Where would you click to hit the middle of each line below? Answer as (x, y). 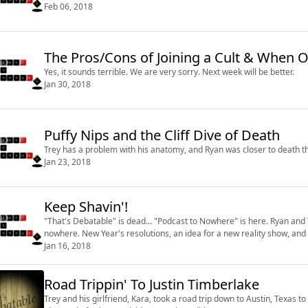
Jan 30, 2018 (67, 84)
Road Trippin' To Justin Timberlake (152, 284)
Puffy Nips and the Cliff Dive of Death (162, 135)
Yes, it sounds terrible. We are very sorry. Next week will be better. (169, 71)
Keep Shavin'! (86, 206)
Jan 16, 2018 (67, 245)
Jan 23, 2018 (67, 162)
